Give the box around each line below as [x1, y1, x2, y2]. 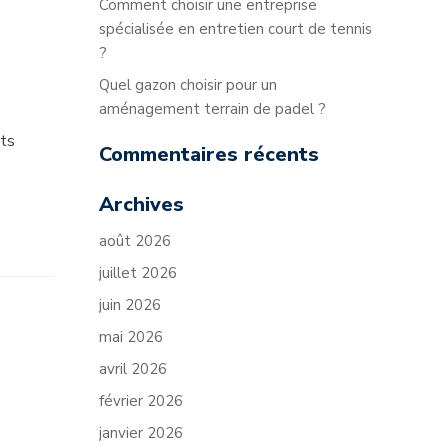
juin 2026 [99, 295, 161, 315]
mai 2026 [99, 327, 163, 347]
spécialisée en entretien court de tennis [99, 19, 372, 39]
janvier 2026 [99, 423, 183, 443]
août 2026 [99, 231, 171, 251]
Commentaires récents [99, 141, 319, 168]
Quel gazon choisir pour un [99, 75, 277, 95]
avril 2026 [99, 359, 167, 379]
